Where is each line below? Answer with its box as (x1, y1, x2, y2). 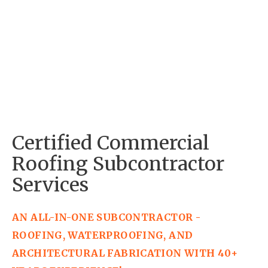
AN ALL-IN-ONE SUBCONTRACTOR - (12, 211, 201, 224)
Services (12, 172, 89, 197)
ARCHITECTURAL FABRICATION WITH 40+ (12, 247, 238, 260)
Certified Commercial (12, 130, 209, 155)
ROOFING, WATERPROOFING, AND (12, 229, 193, 242)
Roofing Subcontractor (12, 151, 224, 176)
